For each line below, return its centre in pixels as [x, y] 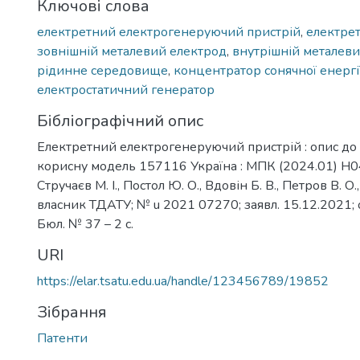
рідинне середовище [102, 71]
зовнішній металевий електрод [132, 51]
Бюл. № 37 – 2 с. [85, 224]
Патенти [62, 338]
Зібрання [72, 312]
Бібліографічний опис [120, 121]
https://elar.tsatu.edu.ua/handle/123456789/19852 [183, 281]
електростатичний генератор [126, 90]
